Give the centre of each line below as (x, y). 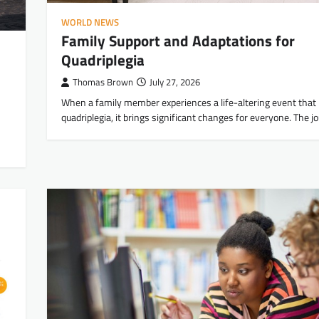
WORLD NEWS (90, 22)
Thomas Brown (103, 82)
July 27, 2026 (175, 82)
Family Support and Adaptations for (178, 40)
